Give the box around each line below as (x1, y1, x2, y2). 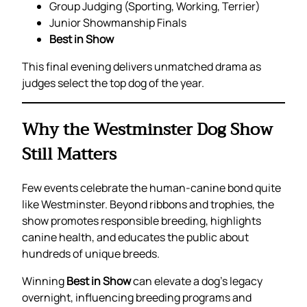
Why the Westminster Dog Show (22, 114, 273, 144)
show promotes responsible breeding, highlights (22, 213, 261, 229)
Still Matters (22, 139, 116, 169)
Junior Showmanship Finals (49, 14, 186, 30)
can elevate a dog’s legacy (131, 273, 262, 289)
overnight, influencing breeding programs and (22, 290, 251, 306)
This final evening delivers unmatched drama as (22, 58, 261, 74)
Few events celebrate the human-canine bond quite (22, 180, 281, 196)
